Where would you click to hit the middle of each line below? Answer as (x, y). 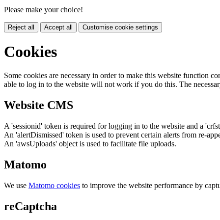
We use (16, 186)
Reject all (21, 27)
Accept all (58, 27)
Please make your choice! (43, 9)
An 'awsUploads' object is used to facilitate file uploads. (90, 144)
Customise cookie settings (120, 27)
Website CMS (39, 105)
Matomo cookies (54, 186)
